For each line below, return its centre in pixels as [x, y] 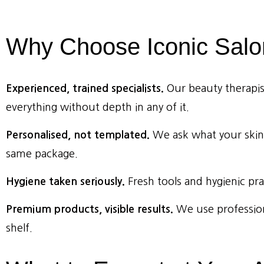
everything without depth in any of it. [98, 108]
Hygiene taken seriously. [65, 182]
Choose [100, 47]
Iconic [177, 47]
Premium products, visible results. [90, 209]
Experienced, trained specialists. [85, 89]
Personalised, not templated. [78, 135]
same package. [42, 154]
